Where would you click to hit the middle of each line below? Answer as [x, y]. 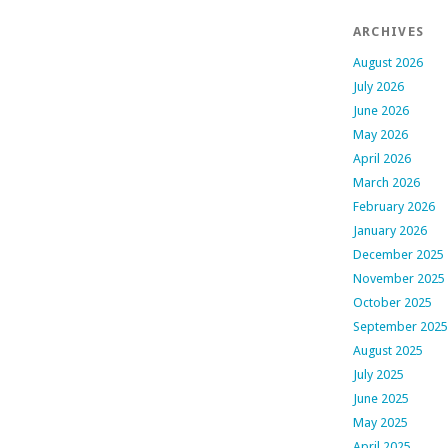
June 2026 [380, 111]
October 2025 [392, 303]
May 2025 [380, 423]
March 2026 [386, 183]
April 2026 [381, 159]
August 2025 [387, 351]
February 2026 [393, 207]
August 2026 [387, 63]
